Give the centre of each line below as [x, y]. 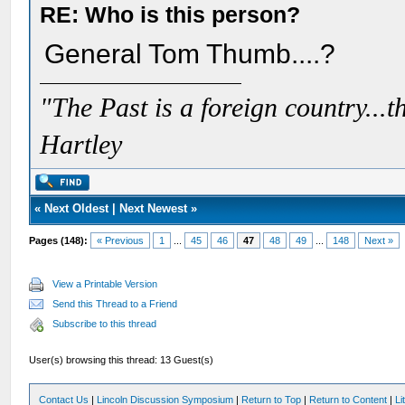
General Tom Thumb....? [190, 54]
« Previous [121, 240]
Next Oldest [77, 208]
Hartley [81, 145]
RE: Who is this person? [170, 14]
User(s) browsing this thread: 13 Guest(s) [122, 360]
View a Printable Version [105, 284]
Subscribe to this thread [105, 324]
